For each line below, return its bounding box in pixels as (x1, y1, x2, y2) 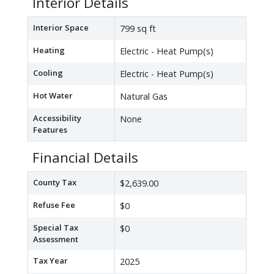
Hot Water (33, 90, 73, 102)
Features (33, 124, 67, 136)
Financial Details (32, 148, 138, 168)
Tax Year (33, 255, 68, 267)
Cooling (33, 67, 63, 79)
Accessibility (33, 113, 81, 124)
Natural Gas (120, 91, 168, 103)
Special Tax (33, 222, 78, 234)
